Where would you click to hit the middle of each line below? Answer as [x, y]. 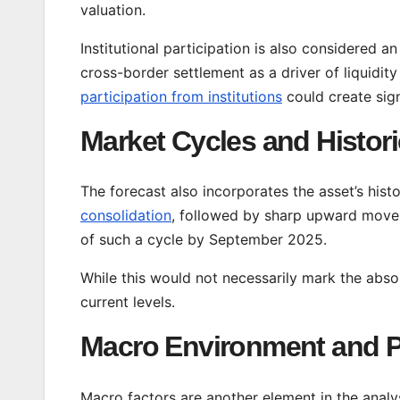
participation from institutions [181, 96]
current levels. [128, 302]
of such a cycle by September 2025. [204, 240]
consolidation [126, 216]
